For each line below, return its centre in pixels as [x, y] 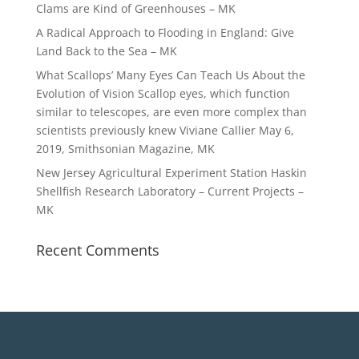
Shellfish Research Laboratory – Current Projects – [169, 191]
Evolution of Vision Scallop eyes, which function [163, 93]
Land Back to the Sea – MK [106, 51]
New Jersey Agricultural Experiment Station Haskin [171, 173]
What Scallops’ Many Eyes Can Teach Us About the [170, 75]
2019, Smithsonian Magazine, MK [125, 149]
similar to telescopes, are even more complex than [171, 112]
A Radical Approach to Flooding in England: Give [165, 32]
